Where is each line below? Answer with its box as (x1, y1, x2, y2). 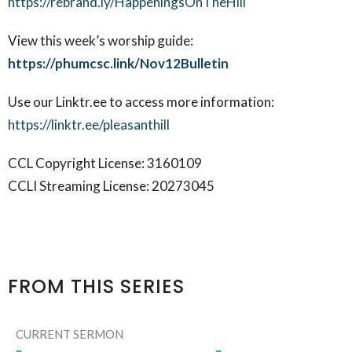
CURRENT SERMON (16, 327, 123, 341)
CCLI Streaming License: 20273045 (8, 177, 214, 194)
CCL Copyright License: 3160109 (8, 154, 204, 171)
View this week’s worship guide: (8, 31, 193, 49)
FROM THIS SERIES (8, 273, 185, 299)
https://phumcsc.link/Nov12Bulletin (8, 54, 229, 71)
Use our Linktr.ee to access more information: (8, 93, 274, 110)
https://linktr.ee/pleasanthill (8, 115, 170, 133)
